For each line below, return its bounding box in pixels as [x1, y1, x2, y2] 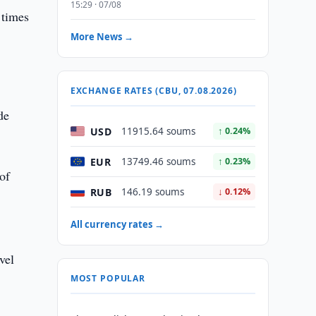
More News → [70, 30, 133, 43]
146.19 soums [121, 186, 184, 198]
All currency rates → [70, 218, 164, 231]
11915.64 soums [121, 125, 195, 138]
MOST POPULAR [70, 272, 145, 284]
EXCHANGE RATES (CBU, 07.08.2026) [70, 85, 237, 97]
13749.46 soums [121, 155, 195, 168]
